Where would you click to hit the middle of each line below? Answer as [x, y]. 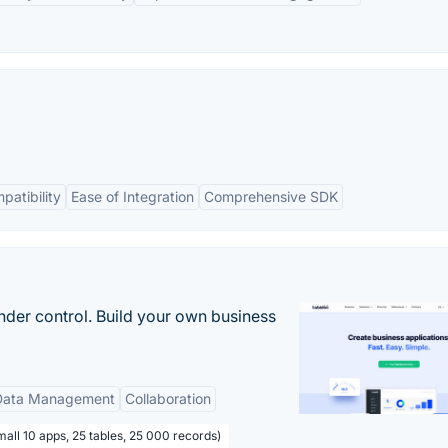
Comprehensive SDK [271, 196]
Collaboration [168, 398]
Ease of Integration [132, 196]
